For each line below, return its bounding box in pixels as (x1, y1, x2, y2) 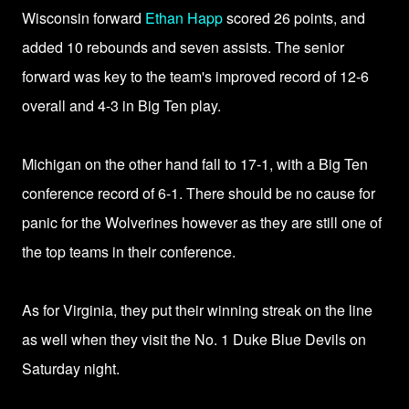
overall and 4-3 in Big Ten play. (22, 95, 221, 117)
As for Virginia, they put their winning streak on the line (22, 299, 372, 321)
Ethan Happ (145, 7, 223, 29)
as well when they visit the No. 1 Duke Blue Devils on (22, 329, 366, 351)
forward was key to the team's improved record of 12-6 (22, 66, 369, 88)
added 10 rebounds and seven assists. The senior (22, 37, 344, 58)
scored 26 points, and (223, 7, 365, 29)
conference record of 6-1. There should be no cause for (22, 183, 375, 204)
